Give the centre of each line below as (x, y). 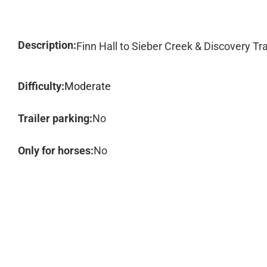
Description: (47, 45)
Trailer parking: (55, 118)
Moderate (88, 86)
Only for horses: (56, 150)
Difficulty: (41, 86)
